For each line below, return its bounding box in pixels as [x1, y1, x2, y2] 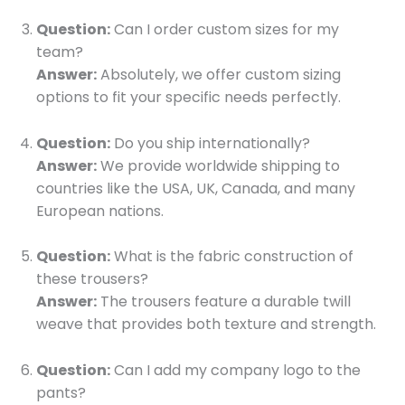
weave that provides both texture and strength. [36, 314, 376, 335]
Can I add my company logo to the [110, 359, 361, 381]
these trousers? [36, 268, 148, 290]
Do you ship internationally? [110, 132, 310, 154]
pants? [36, 381, 86, 403]
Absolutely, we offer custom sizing [97, 64, 341, 86]
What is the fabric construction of [110, 246, 353, 268]
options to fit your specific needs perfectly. [36, 87, 341, 108]
